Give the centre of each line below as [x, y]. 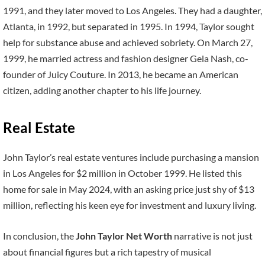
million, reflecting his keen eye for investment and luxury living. [130, 205]
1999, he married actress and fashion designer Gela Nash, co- [126, 58]
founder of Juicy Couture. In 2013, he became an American [121, 74]
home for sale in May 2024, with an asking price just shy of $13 [129, 189]
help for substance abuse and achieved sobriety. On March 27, [128, 42]
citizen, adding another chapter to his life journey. [102, 90]
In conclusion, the [39, 235]
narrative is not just [212, 235]
